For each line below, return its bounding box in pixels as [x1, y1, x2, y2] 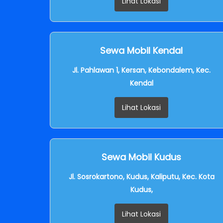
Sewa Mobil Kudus [102, 150, 181, 163]
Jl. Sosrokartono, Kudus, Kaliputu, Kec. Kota [68, 171, 215, 182]
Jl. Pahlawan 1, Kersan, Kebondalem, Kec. [72, 65, 211, 75]
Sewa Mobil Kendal [100, 44, 183, 57]
